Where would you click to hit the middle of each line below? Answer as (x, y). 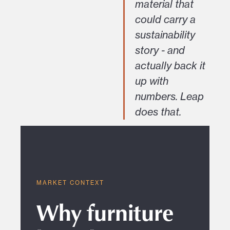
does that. (158, 112)
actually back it (170, 66)
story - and (160, 50)
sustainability (165, 35)
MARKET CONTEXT (71, 183)
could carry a (165, 20)
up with (152, 81)
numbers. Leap (169, 97)
